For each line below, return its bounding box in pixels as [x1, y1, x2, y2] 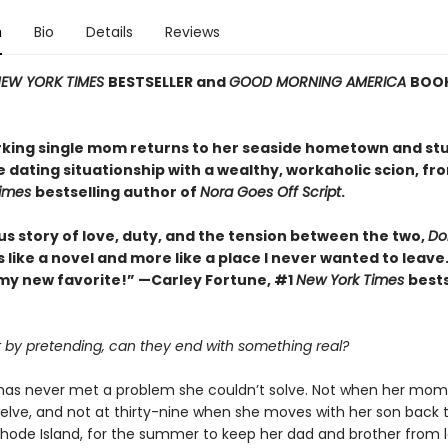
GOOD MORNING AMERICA [228, 72, 410, 92]
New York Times [295, 270, 408, 290]
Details [85, 22, 133, 42]
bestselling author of [34, 182, 200, 202]
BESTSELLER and [107, 72, 229, 92]
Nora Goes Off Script [199, 182, 341, 202]
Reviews [164, 22, 220, 42]
